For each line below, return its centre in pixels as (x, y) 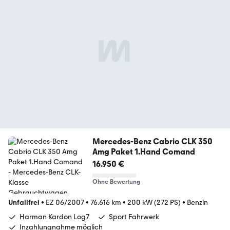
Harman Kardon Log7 (54, 217)
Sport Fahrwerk (134, 217)
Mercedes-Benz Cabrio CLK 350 (152, 141)
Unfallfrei (24, 202)
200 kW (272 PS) (154, 202)
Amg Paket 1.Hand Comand (143, 151)
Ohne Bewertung (116, 181)
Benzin (197, 202)
